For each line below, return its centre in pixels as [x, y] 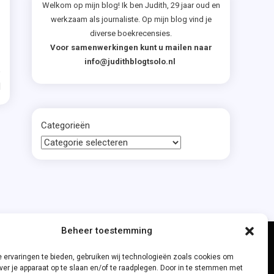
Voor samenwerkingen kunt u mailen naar [131, 47]
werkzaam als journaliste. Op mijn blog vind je [131, 19]
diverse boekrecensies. [131, 33]
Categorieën [65, 125]
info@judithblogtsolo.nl [131, 61]
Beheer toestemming [107, 231]
